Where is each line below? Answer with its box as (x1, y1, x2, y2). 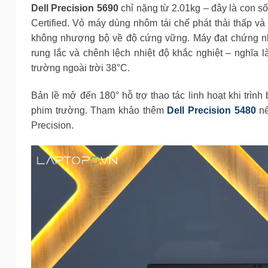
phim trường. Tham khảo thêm (31, 105, 167, 116)
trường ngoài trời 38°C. (31, 63, 130, 74)
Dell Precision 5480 (167, 105, 256, 116)
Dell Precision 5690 (31, 3, 118, 14)
